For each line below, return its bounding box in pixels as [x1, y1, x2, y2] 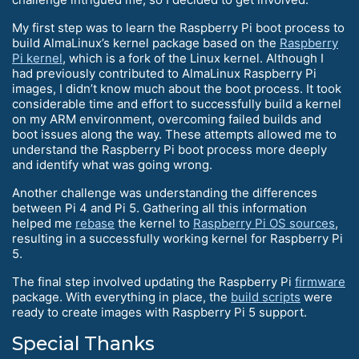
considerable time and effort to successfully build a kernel [12, 96, 341, 112]
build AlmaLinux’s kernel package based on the [12, 35, 280, 51]
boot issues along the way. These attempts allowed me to [12, 127, 337, 143]
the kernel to [115, 216, 193, 232]
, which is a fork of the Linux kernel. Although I [63, 50, 324, 67]
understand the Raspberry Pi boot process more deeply [12, 142, 327, 158]
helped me [12, 216, 75, 232]
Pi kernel [12, 50, 63, 67]
